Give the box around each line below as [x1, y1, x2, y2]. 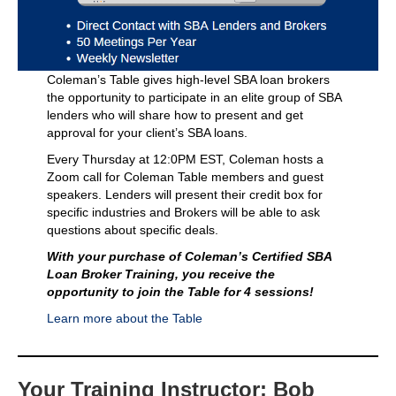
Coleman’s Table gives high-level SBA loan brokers [46, 72, 330, 87]
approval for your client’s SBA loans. [46, 125, 247, 140]
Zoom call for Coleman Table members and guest [46, 169, 324, 184]
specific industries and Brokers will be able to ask [46, 204, 320, 219]
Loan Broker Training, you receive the [46, 266, 275, 281]
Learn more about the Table [46, 310, 202, 325]
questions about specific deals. [46, 222, 218, 237]
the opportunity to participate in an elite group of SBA [46, 89, 341, 104]
